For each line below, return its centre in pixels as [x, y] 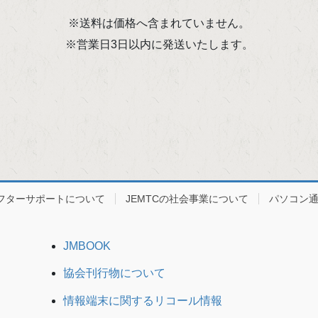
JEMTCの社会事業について [187, 198]
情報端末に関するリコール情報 [142, 301]
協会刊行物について [114, 273]
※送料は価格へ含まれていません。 [159, 23]
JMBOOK [87, 246]
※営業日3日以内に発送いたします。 [159, 44]
